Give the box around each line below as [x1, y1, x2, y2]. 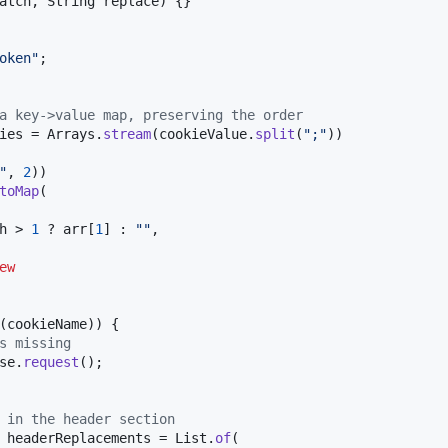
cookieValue [159, 125, 247, 142]
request [23, 353, 79, 370]
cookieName [7, 315, 87, 332]
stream [103, 125, 151, 142]
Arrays [47, 125, 95, 142]
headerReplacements [7, 429, 151, 446]
